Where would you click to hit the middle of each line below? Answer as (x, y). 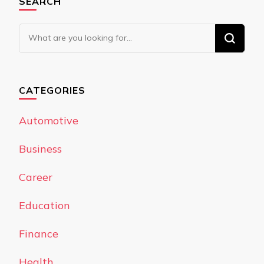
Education (44, 206)
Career (36, 177)
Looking (39, 32)
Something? (49, 65)
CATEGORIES (52, 90)
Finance (39, 234)
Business (40, 149)
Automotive (49, 121)
